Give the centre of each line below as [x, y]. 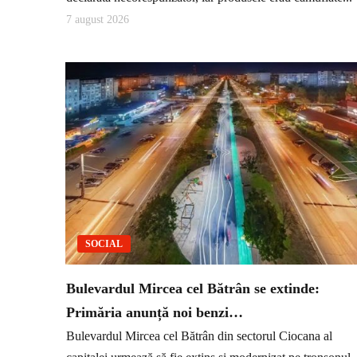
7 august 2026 [98, 20]
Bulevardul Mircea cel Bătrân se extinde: [193, 288]
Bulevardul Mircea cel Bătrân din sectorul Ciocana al [199, 336]
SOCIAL [104, 243]
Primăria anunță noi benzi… [155, 312]
